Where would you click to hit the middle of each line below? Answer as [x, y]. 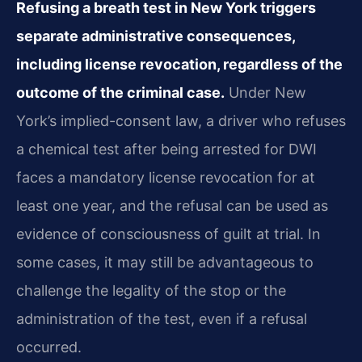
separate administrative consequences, [156, 36]
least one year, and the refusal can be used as [172, 206]
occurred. [49, 347]
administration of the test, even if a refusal [162, 319]
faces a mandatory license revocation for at [166, 178]
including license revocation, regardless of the [179, 65]
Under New [265, 93]
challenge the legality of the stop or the [151, 291]
